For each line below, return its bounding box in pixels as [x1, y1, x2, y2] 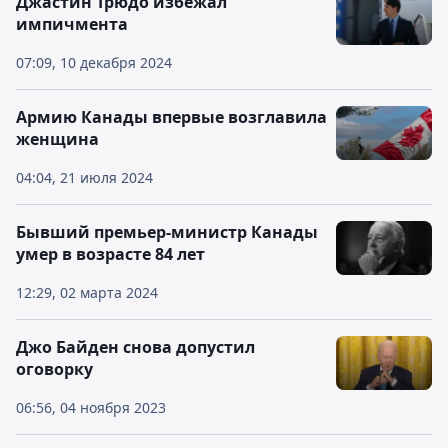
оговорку [16, 358, 93, 380]
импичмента [16, 13, 128, 35]
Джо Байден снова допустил [16, 336, 255, 358]
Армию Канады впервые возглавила [16, 106, 327, 128]
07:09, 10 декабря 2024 [16, 53, 172, 72]
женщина [16, 128, 99, 150]
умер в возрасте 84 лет [16, 243, 205, 265]
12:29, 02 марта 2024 [16, 283, 158, 302]
